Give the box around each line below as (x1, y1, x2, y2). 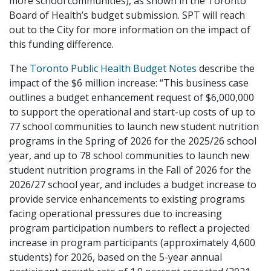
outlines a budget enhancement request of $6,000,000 (9, 90, 254, 104)
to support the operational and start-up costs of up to (9, 105, 255, 119)
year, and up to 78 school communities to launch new (9, 148, 249, 162)
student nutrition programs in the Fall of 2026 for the (9, 163, 251, 177)
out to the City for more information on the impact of (9, 22, 250, 36)
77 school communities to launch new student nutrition (9, 119, 259, 133)
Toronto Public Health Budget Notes (30, 61, 197, 75)
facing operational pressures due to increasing (9, 206, 222, 220)
